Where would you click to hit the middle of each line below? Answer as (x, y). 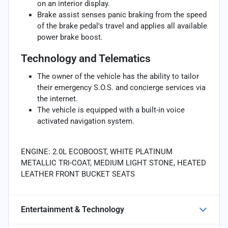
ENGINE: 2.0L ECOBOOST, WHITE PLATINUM (97, 151)
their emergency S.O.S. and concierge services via (121, 87)
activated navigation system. (86, 121)
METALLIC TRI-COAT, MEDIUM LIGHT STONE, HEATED (113, 163)
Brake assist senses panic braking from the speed (122, 15)
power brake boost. (70, 37)
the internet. (58, 98)
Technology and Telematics (86, 58)
